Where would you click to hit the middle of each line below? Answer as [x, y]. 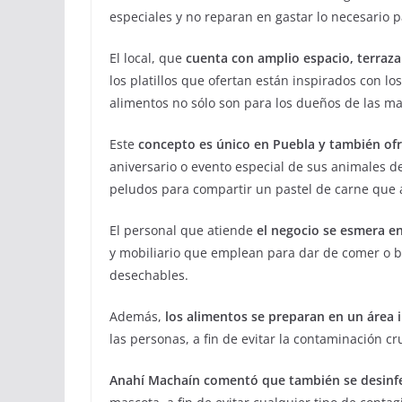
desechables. [149, 275]
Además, [137, 316]
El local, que [146, 58]
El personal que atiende [183, 230]
